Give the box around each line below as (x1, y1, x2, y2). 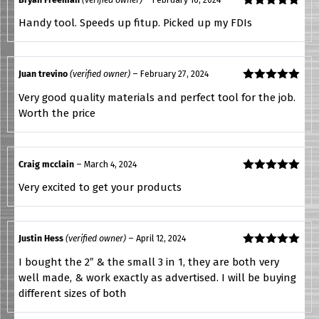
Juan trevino (19, 68, 70, 80)
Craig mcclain (19, 158, 76, 169)
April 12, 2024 (136, 233, 186, 244)
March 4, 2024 (84, 158, 137, 169)
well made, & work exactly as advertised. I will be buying (19, 271, 296, 284)
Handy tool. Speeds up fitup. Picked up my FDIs (19, 16, 252, 30)
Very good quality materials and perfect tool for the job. (19, 90, 296, 104)
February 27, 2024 (140, 68, 209, 80)
